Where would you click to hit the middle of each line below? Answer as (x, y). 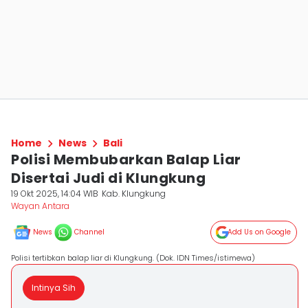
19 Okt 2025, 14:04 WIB (55, 194)
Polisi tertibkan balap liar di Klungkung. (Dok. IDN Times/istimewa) (133, 258)
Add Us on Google (259, 232)
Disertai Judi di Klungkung (108, 178)
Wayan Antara (40, 206)
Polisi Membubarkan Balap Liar (126, 159)
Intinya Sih (54, 288)
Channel (89, 232)
